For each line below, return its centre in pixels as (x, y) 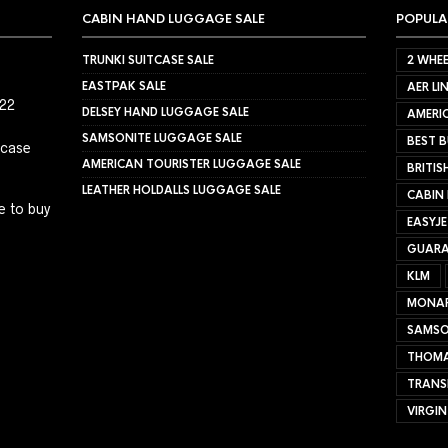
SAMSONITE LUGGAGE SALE (162, 137)
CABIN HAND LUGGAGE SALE (174, 18)
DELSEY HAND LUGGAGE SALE (166, 111)
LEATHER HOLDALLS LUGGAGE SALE (182, 189)
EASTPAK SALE (124, 85)
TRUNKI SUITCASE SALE (148, 59)
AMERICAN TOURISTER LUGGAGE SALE (192, 163)
